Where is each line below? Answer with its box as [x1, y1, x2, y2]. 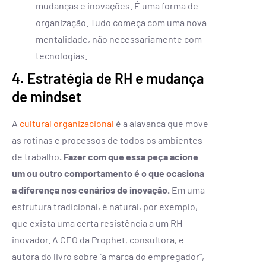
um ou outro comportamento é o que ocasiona [12, 167, 204, 179]
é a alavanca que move [116, 117, 208, 129]
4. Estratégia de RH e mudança [12, 69, 204, 87]
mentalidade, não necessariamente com [36, 33, 202, 45]
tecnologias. [36, 49, 87, 61]
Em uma [170, 183, 205, 195]
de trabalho [12, 150, 59, 162]
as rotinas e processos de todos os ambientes [12, 134, 202, 145]
